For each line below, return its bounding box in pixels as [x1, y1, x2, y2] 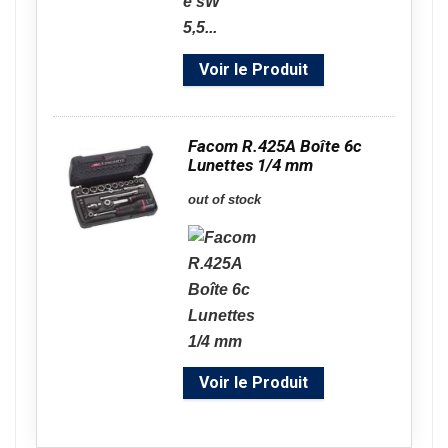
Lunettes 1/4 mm [188, 155, 313, 175]
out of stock [188, 192, 261, 207]
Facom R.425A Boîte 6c [188, 136, 362, 156]
